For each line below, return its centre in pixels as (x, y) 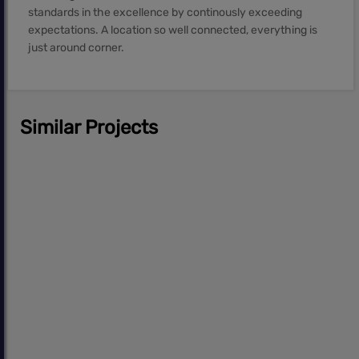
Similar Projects (89, 127)
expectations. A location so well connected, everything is (173, 30)
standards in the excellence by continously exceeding (165, 12)
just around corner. (76, 47)
